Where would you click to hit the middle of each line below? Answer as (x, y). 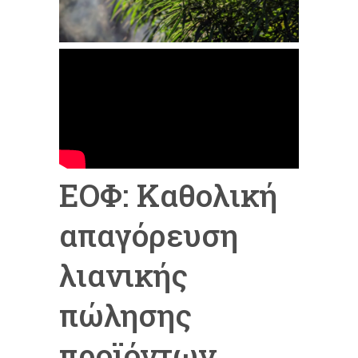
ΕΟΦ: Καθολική (168, 195)
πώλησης (125, 314)
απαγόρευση (149, 235)
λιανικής (123, 274)
